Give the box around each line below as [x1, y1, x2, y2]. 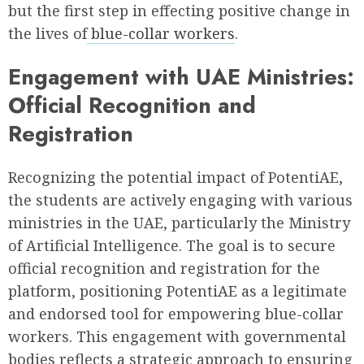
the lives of [8, 23, 87, 43]
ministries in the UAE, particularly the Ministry [8, 213, 350, 233]
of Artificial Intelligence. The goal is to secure [8, 236, 336, 256]
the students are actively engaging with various [8, 190, 353, 210]
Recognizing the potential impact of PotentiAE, [8, 167, 343, 188]
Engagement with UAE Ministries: [8, 61, 354, 93]
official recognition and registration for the [8, 258, 320, 279]
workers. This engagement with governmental [8, 327, 346, 347]
